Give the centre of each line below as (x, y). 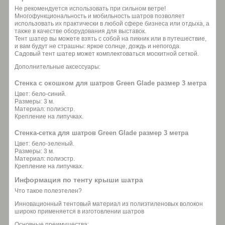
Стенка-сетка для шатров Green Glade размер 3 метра (101, 133)
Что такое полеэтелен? (48, 191)
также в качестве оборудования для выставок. (80, 31)
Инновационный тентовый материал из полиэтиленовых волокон (109, 204)
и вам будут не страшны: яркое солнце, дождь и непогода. (98, 46)
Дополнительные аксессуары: (58, 67)
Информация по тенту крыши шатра (79, 180)
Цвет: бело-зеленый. (44, 143)
